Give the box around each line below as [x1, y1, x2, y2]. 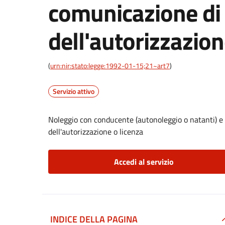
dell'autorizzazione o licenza [48, 126, 143, 138]
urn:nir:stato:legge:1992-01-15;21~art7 [50, 60, 170, 71]
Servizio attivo [53, 86, 94, 96]
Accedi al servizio [114, 156, 174, 168]
